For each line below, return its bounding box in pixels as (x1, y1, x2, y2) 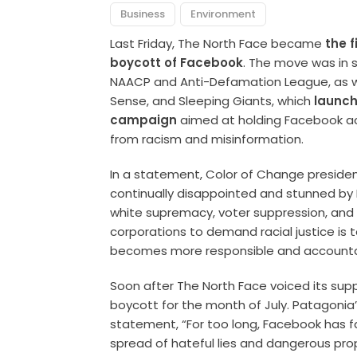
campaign (110, 112, 178, 129)
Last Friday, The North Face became (110, 35, 326, 53)
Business (120, 6, 166, 22)
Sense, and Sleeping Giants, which (110, 92, 315, 110)
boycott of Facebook (110, 54, 244, 72)
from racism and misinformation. (110, 131, 304, 148)
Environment (190, 6, 257, 22)
